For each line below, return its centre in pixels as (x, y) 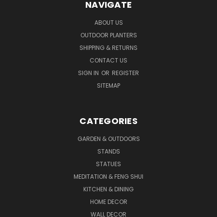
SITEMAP (108, 85)
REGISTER (125, 73)
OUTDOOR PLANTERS (108, 35)
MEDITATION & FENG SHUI (108, 176)
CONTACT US (108, 60)
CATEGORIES (108, 121)
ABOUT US (108, 22)
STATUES (108, 164)
